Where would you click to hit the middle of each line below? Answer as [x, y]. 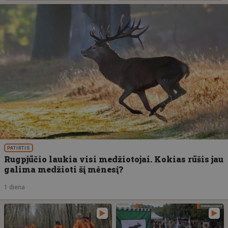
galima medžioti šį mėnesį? [64, 169]
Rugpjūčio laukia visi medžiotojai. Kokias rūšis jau [114, 159]
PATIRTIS [19, 148]
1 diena [15, 188]
